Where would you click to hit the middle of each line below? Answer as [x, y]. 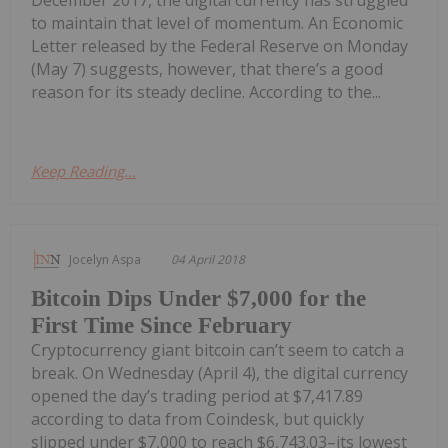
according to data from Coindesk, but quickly [197, 419]
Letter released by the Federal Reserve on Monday [219, 46]
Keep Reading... [83, 171]
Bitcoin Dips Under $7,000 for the [198, 299]
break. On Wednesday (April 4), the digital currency [219, 373]
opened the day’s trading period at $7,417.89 [197, 396]
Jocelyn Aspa [105, 260]
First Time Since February [161, 326]
